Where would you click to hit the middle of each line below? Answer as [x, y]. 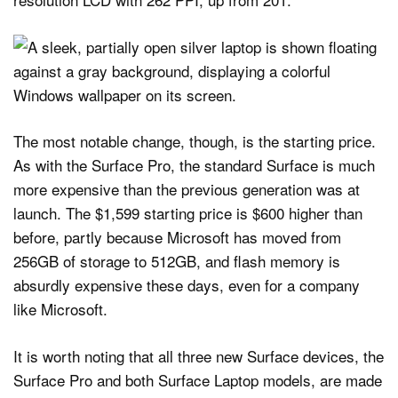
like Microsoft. [60, 309]
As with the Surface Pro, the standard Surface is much [194, 165]
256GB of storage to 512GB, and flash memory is [177, 261]
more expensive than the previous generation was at [187, 189]
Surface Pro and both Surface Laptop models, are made [198, 379]
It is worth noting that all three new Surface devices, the [199, 355]
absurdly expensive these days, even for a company [187, 285]
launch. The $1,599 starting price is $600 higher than [188, 213]
